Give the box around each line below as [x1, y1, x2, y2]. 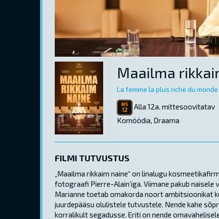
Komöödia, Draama [117, 116, 179, 125]
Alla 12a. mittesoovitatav [132, 102, 215, 111]
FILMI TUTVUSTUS [55, 153, 130, 164]
